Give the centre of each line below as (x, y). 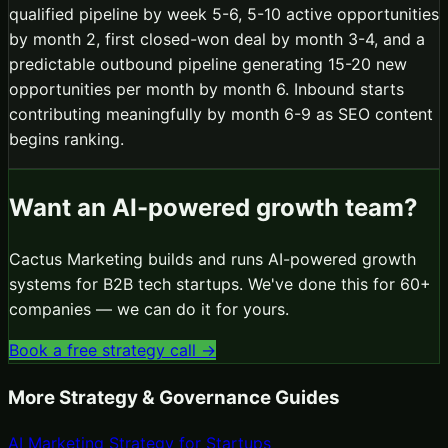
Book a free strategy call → (112, 350)
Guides (305, 398)
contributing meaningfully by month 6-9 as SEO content (221, 113)
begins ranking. (66, 138)
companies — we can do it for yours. (149, 309)
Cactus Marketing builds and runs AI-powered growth (212, 259)
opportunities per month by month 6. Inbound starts (206, 88)
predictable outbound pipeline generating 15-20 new (208, 63)
